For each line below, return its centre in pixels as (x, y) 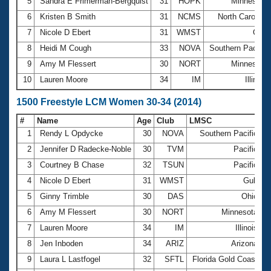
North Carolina (243, 16)
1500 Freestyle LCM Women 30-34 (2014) (109, 102)
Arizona (244, 243)
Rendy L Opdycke (71, 133)
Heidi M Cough (66, 48)
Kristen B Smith (68, 16)
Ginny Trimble (64, 196)
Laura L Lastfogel (70, 259)
